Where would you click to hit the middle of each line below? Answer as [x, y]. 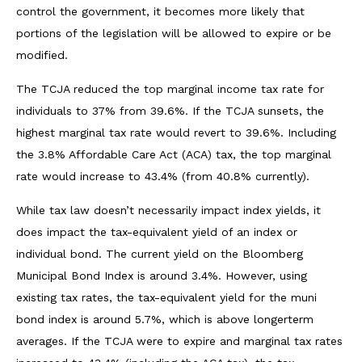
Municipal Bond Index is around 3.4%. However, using [162, 275]
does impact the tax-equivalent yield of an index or [157, 232]
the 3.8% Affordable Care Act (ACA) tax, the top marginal [174, 154]
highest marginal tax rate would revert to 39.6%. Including [176, 132]
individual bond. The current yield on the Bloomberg [160, 253]
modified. [42, 55]
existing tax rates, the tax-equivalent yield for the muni [166, 297]
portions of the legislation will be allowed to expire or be [174, 33]
